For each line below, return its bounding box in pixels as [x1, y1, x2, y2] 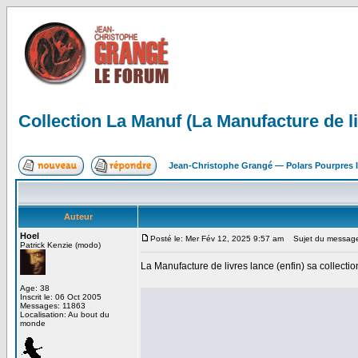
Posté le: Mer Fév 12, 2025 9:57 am [150, 234, 284, 243]
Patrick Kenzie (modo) [20, 241, 101, 249]
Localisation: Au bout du [20, 310, 109, 319]
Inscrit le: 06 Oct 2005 [20, 292, 101, 301]
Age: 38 [20, 284, 50, 292]
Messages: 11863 [20, 301, 86, 310]
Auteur [63, 212, 93, 221]
